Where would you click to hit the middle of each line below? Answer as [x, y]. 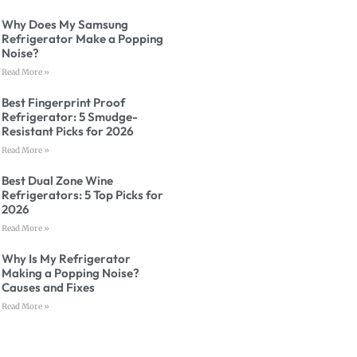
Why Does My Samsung [65, 25]
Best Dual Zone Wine [58, 181]
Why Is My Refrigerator [67, 259]
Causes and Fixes [49, 288]
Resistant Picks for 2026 [68, 131]
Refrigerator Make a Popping [83, 39]
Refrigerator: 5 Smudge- [70, 117]
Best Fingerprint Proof [64, 103]
